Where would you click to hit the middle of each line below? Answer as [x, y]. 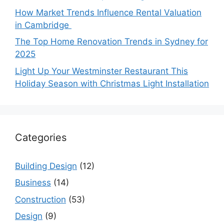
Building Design [46, 166]
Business [33, 183]
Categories [41, 137]
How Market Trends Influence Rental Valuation [108, 12]
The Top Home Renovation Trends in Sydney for [111, 42]
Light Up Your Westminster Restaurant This [101, 71]
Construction [40, 199]
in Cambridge [43, 25]
